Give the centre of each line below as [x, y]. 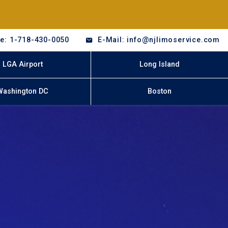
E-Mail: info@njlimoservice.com [159, 40]
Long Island [160, 64]
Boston [160, 92]
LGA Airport [22, 64]
